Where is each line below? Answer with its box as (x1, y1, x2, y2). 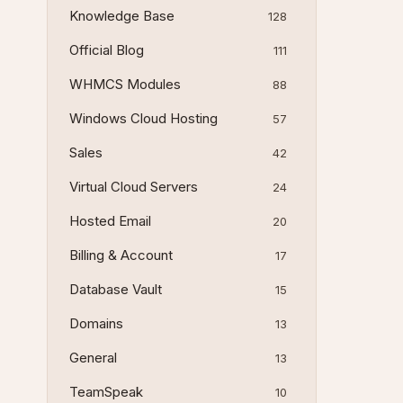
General (69, 349, 117, 366)
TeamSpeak (69, 383, 143, 400)
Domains (69, 315, 123, 332)
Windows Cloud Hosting (69, 110, 218, 127)
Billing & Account (69, 246, 173, 264)
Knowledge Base (69, 7, 175, 24)
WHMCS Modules (69, 76, 181, 93)
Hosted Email (69, 212, 151, 229)
